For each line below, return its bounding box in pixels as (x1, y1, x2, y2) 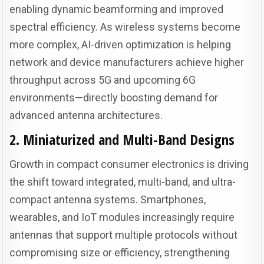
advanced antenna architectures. (9, 108, 163, 121)
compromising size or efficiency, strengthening (9, 246, 230, 259)
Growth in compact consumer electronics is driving (9, 157, 249, 170)
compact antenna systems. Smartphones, (9, 193, 206, 206)
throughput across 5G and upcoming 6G (9, 73, 196, 86)
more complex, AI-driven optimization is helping (9, 38, 232, 51)
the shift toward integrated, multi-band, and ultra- (9, 175, 236, 188)
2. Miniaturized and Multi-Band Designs (9, 130, 235, 150)
